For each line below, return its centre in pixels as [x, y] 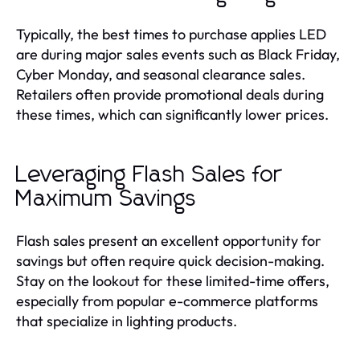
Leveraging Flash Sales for [149, 175]
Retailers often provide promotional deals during [170, 94]
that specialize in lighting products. [127, 321]
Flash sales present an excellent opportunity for [169, 240]
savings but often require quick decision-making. [170, 260]
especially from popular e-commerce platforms [167, 301]
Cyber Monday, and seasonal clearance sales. [161, 74]
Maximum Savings [106, 199]
